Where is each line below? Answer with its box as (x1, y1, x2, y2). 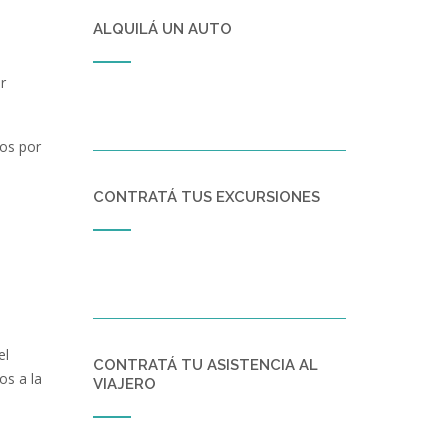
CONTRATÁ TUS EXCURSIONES (92, 188, 320, 206)
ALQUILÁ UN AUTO (92, 20, 232, 38)
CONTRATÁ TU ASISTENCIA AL (92, 356, 318, 374)
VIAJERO (92, 375, 156, 393)
